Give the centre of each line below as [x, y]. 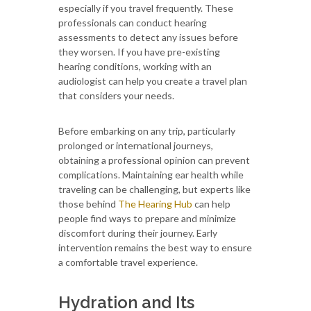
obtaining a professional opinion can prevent [154, 160]
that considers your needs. [116, 95]
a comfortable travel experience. [128, 262]
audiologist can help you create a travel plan [153, 81]
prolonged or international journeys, [136, 145]
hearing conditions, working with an [135, 66]
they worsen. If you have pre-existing [139, 51]
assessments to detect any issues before [148, 37]
